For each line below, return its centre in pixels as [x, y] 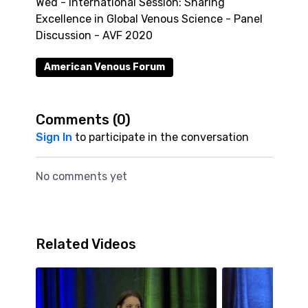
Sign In [54, 137]
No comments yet [81, 176]
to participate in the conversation [160, 137]
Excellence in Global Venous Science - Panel [149, 19]
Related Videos [86, 244]
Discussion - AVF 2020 [94, 35]
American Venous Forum [104, 67]
